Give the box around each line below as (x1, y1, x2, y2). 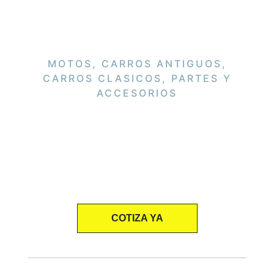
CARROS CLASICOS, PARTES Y (42, 72, 232, 85)
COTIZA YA (111, 212, 163, 223)
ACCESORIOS (97, 87, 177, 100)
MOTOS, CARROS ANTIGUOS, (47, 57, 227, 70)
